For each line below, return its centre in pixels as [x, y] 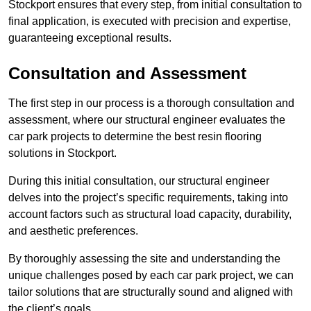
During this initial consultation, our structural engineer [139, 181]
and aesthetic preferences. [75, 231]
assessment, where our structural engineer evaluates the [147, 120]
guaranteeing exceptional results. [90, 38]
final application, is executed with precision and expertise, [150, 22]
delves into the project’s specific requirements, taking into [148, 198]
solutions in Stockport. [62, 153]
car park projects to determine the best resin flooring [135, 137]
